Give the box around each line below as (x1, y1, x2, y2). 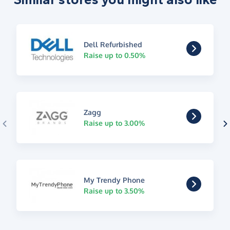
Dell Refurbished (83, 40, 142, 49)
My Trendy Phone (83, 175, 145, 184)
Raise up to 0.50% (83, 50, 145, 60)
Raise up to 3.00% (83, 118, 145, 127)
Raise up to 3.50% (83, 186, 144, 195)
